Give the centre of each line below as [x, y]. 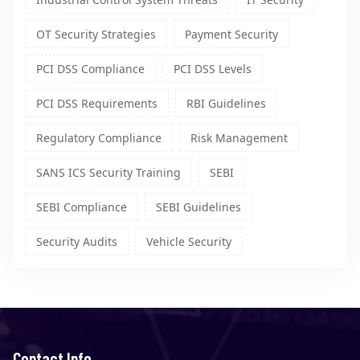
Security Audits [77, 242]
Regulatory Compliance [99, 138]
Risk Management [239, 138]
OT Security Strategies [96, 35]
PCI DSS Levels [213, 69]
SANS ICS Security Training [108, 173]
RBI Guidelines [226, 104]
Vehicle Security [189, 242]
